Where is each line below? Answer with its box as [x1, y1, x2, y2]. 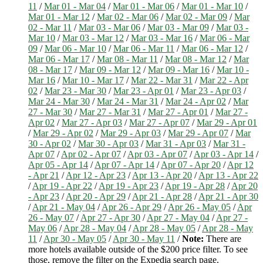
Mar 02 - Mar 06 [97, 11, 159, 22]
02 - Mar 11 [28, 22, 72, 32]
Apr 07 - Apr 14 [95, 159, 154, 170]
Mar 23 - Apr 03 [181, 85, 241, 96]
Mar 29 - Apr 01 [197, 117, 257, 127]
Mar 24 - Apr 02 [166, 96, 226, 106]
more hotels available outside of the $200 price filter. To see [28, 244, 248, 254]
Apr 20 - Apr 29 [66, 191, 126, 201]
